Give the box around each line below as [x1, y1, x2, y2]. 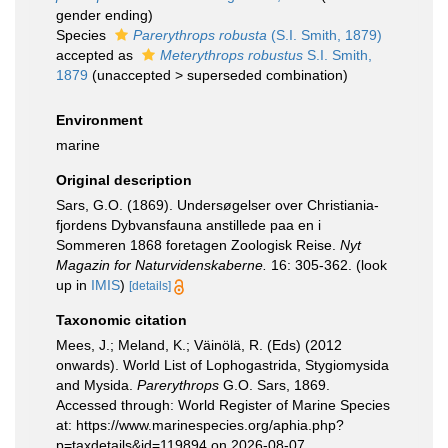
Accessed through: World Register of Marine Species [56, 397, 390, 413]
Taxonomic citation [56, 312, 187, 328]
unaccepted [97, 67, 171, 83]
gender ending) [56, 7, 153, 23]
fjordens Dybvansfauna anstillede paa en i [56, 217, 321, 233]
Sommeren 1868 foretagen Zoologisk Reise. [56, 237, 340, 253]
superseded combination [187, 67, 343, 83]
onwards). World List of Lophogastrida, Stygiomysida [56, 357, 389, 373]
